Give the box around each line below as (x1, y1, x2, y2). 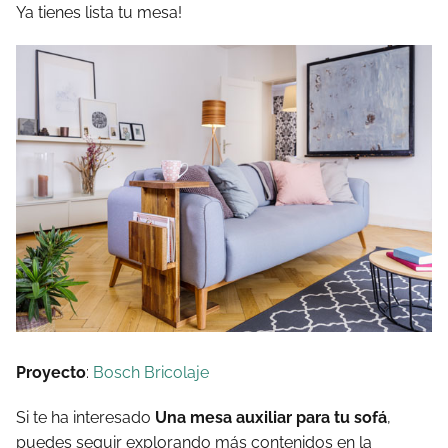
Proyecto (16, 362, 86, 382)
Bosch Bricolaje (89, 362, 209, 382)
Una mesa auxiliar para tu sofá (155, 407, 387, 427)
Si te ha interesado (16, 407, 155, 427)
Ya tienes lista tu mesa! (16, 2, 182, 22)
